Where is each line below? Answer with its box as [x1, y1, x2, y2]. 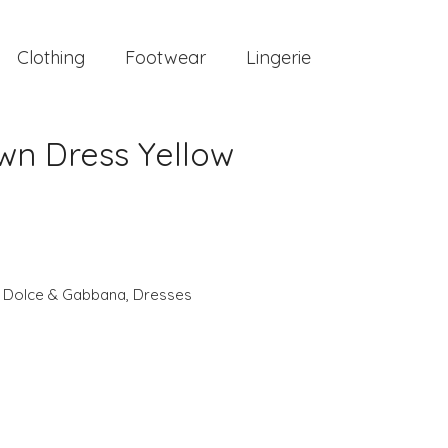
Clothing [17, 46, 85, 69]
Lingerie [246, 46, 311, 69]
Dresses [133, 285, 192, 304]
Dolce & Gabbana [3, 285, 126, 304]
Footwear [125, 46, 206, 69]
